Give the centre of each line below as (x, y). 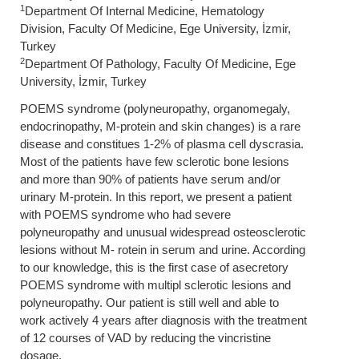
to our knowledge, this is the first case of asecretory (154, 268)
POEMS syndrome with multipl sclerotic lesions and (155, 285)
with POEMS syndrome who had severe (125, 215)
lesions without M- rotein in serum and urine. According (163, 250)
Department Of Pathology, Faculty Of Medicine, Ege (160, 64)
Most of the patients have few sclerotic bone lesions (155, 162)
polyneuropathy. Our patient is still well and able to (149, 303)
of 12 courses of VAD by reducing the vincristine (145, 338)
